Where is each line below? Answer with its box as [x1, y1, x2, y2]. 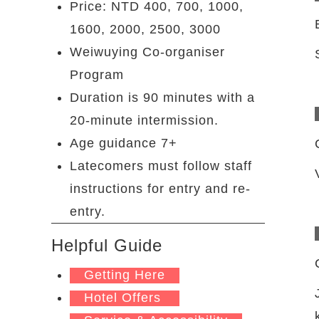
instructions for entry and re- [70, 181, 251, 196]
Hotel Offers [84, 290, 165, 305]
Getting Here [84, 267, 165, 282]
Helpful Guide [51, 235, 162, 255]
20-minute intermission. [70, 113, 219, 127]
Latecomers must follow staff [70, 158, 252, 173]
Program [70, 67, 124, 82]
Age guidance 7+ [70, 135, 177, 150]
